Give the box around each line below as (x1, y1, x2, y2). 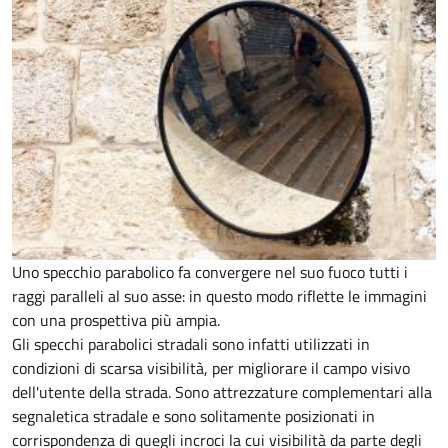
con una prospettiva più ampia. (12, 308, 220, 333)
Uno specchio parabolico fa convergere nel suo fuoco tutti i (12, 260, 408, 285)
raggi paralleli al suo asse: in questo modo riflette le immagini (12, 284, 427, 309)
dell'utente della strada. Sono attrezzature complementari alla (12, 380, 432, 405)
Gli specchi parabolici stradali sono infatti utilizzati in (12, 332, 370, 357)
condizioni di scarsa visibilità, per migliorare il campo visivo (12, 356, 410, 381)
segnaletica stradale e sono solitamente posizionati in (12, 404, 375, 429)
